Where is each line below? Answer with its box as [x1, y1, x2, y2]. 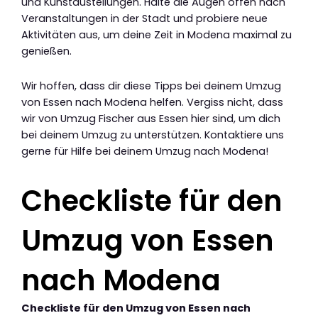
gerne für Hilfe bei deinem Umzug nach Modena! [21, 143, 268, 158]
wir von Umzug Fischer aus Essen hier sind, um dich [21, 111, 280, 126]
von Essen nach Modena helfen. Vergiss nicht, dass [21, 94, 283, 109]
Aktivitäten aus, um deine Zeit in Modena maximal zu [21, 27, 292, 42]
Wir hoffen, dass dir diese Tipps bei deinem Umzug [21, 78, 281, 93]
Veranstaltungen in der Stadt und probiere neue [21, 11, 268, 26]
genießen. [21, 43, 72, 58]
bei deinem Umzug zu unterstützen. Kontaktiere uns [21, 127, 284, 142]
